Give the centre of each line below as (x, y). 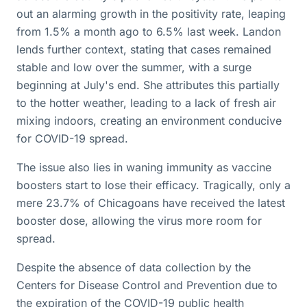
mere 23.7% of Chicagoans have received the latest (151, 203)
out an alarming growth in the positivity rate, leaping (151, 14)
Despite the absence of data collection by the (134, 267)
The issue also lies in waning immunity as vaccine (144, 167)
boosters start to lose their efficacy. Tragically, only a (153, 185)
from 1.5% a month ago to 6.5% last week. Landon (149, 32)
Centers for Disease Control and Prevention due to (147, 285)
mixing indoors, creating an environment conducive (149, 121)
